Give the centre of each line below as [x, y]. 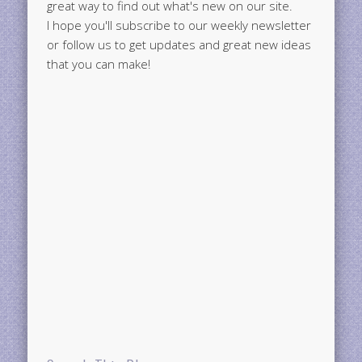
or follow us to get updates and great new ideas [179, 44]
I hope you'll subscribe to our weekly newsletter [179, 25]
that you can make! [99, 63]
